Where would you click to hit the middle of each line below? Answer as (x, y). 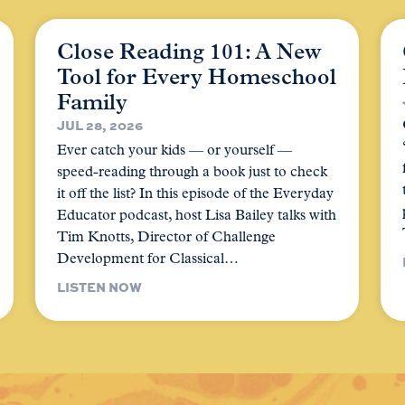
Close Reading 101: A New (190, 53)
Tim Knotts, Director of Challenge (167, 237)
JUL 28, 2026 (100, 124)
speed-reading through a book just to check (193, 172)
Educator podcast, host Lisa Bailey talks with (197, 216)
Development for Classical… (148, 259)
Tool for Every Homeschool (197, 78)
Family (93, 104)
